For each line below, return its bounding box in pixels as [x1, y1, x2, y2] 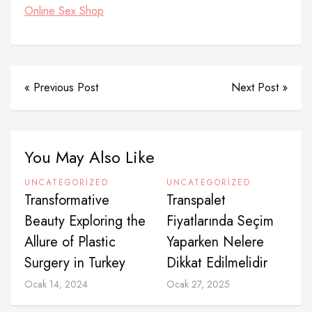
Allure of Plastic [24, 232, 116, 252]
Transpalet [166, 190, 226, 210]
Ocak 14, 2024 [24, 277, 88, 291]
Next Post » [231, 79, 288, 95]
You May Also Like [24, 145, 155, 169]
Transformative [24, 190, 109, 210]
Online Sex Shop [24, 3, 104, 19]
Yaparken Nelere [166, 232, 264, 252]
